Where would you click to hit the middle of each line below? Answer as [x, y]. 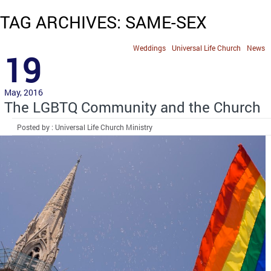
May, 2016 [24, 92]
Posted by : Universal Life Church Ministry [85, 127]
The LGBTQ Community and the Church [132, 107]
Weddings [149, 47]
